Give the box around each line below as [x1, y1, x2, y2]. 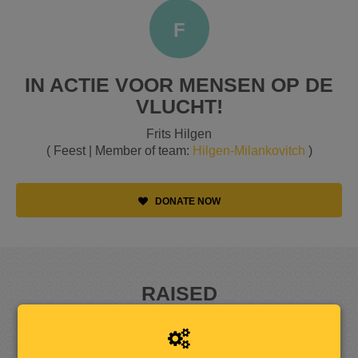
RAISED [141, 281, 217, 304]
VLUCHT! [135, 94, 223, 117]
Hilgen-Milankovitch [192, 143, 305, 157]
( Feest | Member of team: [46, 143, 193, 157]
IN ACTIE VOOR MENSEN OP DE [25, 73, 333, 96]
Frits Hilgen [146, 126, 212, 141]
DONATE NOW [152, 195, 221, 207]
